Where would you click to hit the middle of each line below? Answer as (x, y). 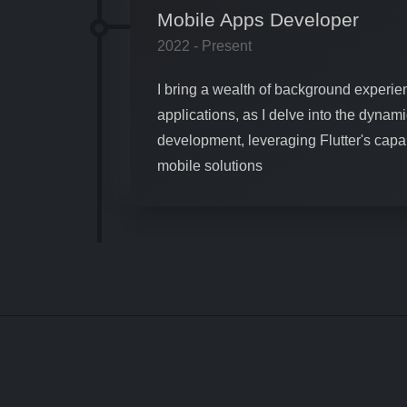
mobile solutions (210, 165)
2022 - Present (204, 45)
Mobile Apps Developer (258, 19)
